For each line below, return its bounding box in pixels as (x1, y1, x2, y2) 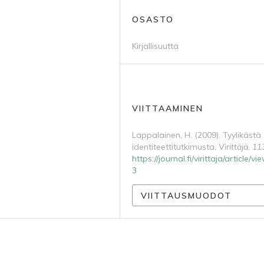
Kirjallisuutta (132, 41, 179, 51)
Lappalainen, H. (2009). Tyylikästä (132, 130, 261, 140)
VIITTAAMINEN (132, 103, 203, 114)
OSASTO (132, 14, 174, 25)
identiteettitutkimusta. (132, 141, 219, 152)
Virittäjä (219, 141, 248, 152)
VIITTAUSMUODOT (141, 190, 232, 201)
